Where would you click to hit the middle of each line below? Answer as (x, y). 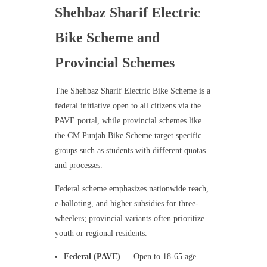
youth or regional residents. (101, 234)
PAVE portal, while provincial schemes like (128, 121)
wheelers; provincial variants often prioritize (129, 219)
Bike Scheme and (107, 37)
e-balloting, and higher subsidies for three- (126, 204)
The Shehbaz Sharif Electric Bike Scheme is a (132, 91)
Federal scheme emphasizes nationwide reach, (131, 189)
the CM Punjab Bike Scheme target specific (128, 136)
